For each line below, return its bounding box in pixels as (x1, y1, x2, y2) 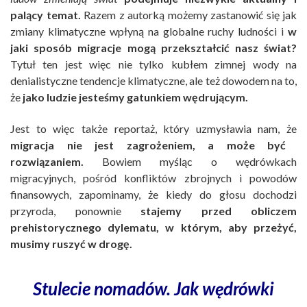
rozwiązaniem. (10, 155, 84, 169)
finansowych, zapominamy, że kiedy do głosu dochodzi (10, 188, 297, 201)
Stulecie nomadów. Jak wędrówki (33, 277, 274, 299)
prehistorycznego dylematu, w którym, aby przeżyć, (10, 221, 297, 234)
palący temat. (10, 8, 81, 22)
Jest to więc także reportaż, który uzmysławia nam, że (10, 122, 297, 136)
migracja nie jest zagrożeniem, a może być (10, 138, 286, 152)
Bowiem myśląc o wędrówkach (84, 155, 297, 169)
